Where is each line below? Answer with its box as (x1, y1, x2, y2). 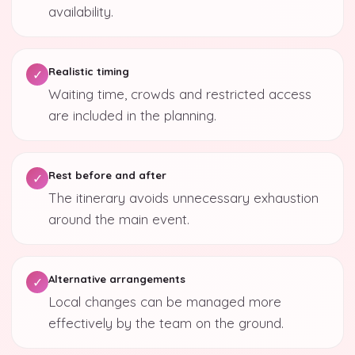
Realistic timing (48, 65, 129, 78)
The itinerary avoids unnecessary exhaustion (48, 189, 319, 206)
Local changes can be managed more (48, 293, 281, 310)
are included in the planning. (48, 107, 216, 124)
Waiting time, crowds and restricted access (48, 86, 311, 102)
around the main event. (48, 211, 189, 227)
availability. (48, 3, 113, 20)
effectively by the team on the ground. (48, 315, 284, 331)
